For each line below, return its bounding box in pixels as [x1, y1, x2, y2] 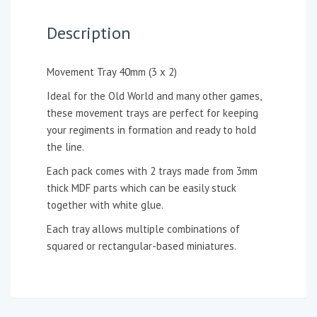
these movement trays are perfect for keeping [47, 105, 258, 120]
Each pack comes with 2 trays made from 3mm [47, 163, 258, 178]
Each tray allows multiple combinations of [47, 221, 240, 236]
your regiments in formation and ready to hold [47, 122, 256, 137]
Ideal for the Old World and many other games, [47, 88, 261, 103]
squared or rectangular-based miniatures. [47, 238, 236, 253]
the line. [47, 139, 86, 154]
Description [47, 21, 131, 44]
